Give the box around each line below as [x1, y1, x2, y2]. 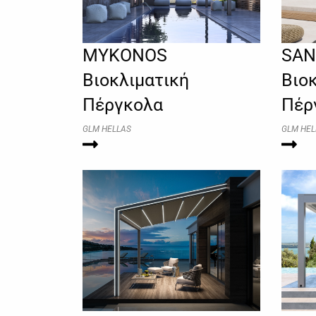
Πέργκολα [83, 94, 163, 115]
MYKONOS [83, 44, 167, 66]
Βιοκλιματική [83, 69, 189, 90]
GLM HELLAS [83, 123, 131, 134]
